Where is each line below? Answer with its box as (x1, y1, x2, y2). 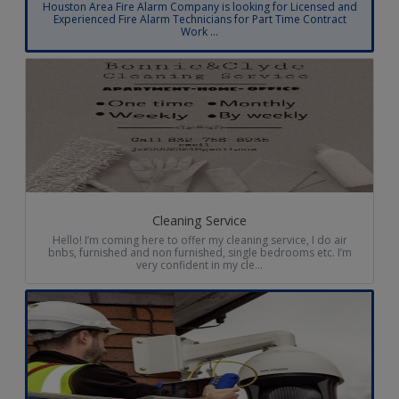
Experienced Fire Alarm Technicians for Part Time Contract (53, 12, 346, 28)
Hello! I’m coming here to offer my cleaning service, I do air (52, 232, 347, 248)
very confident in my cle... (136, 257, 263, 273)
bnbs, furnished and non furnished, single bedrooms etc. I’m (47, 245, 352, 261)
